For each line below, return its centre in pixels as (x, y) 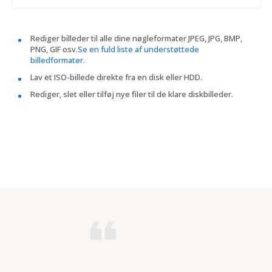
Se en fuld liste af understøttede (138, 49)
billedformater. (58, 60)
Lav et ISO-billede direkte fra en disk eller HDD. (116, 77)
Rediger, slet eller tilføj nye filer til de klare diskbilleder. (132, 94)
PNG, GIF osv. (54, 49)
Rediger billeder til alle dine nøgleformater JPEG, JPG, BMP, (136, 38)
